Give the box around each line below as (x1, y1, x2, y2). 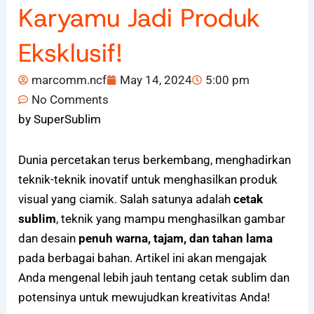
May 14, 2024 (120, 73, 193, 88)
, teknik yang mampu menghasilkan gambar (56, 212, 286, 226)
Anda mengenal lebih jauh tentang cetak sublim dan (18, 271, 290, 285)
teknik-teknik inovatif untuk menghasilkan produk (18, 172, 278, 187)
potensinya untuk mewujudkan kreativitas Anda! (18, 290, 271, 305)
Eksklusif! (18, 36, 123, 70)
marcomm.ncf (32, 73, 107, 88)
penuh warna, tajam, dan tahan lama (78, 231, 273, 246)
